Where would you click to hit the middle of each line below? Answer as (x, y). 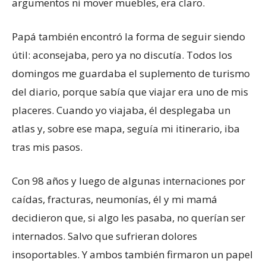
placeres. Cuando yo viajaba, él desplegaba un (121, 110)
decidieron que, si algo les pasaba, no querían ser (129, 218)
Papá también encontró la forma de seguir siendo (129, 37)
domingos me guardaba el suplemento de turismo (131, 74)
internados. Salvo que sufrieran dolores (104, 236)
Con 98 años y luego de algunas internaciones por (129, 181)
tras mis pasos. (47, 147)
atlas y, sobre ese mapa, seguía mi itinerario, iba (126, 129)
